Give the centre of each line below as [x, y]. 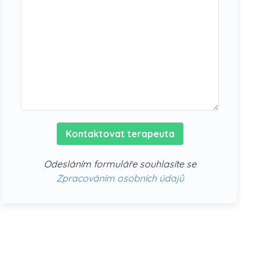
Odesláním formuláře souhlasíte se [120, 164]
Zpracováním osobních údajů [120, 178]
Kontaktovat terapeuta [120, 134]
